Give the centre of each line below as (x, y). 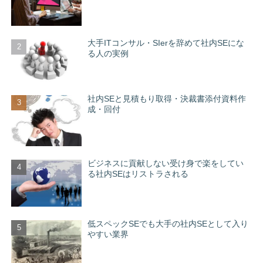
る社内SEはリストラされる (138, 173)
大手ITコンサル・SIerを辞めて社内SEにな (166, 43)
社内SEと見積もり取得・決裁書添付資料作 (167, 98)
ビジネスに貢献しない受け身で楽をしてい (166, 163)
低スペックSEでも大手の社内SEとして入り (168, 223)
